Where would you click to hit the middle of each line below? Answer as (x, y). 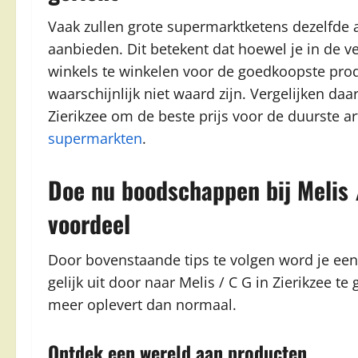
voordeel (89, 223)
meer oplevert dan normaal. (142, 304)
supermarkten (95, 138)
